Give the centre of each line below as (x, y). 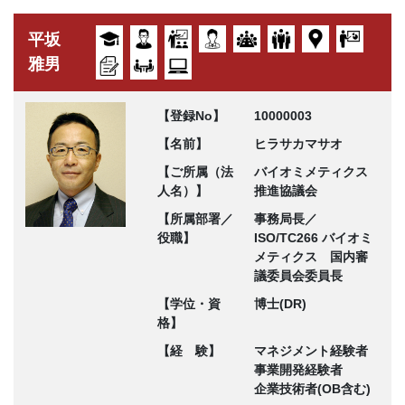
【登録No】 (191, 116)
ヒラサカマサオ (298, 144)
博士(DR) (280, 304)
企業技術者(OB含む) (312, 389)
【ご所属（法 (195, 172)
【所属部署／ (195, 219)
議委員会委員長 (298, 276)
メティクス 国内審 (311, 257)
